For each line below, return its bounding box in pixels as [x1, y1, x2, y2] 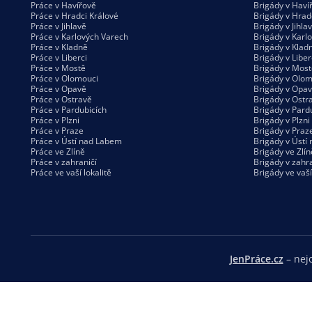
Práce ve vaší [31, 166, 84, 178]
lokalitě [84, 166, 111, 178]
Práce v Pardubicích [31, 103, 107, 116]
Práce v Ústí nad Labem [31, 134, 122, 147]
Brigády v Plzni [253, 114, 310, 126]
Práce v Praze [31, 124, 84, 136]
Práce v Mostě [31, 61, 86, 74]
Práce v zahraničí [31, 155, 97, 168]
